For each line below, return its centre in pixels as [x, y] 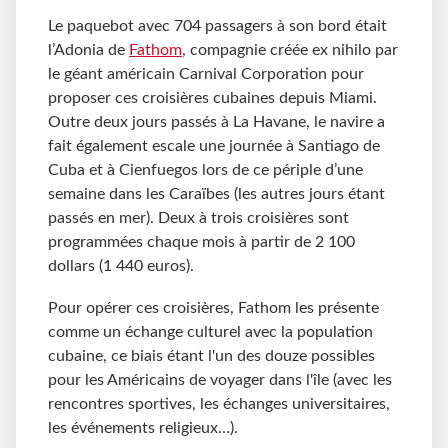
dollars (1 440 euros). [121, 266]
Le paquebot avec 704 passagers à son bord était [217, 26]
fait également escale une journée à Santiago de [214, 146]
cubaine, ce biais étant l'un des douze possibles [211, 356]
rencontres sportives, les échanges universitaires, [219, 404]
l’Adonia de [88, 50]
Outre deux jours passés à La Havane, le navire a [216, 122]
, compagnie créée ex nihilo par [290, 50]
